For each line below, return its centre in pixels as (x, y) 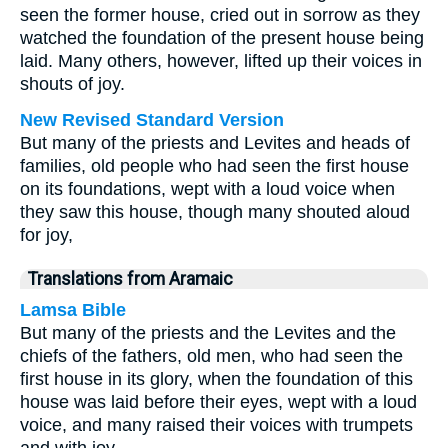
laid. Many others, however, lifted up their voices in (221, 61)
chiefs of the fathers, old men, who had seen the (211, 356)
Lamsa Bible (73, 310)
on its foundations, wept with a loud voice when (207, 189)
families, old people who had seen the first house (214, 166)
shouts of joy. (72, 84)
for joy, (46, 235)
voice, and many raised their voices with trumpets (216, 425)
